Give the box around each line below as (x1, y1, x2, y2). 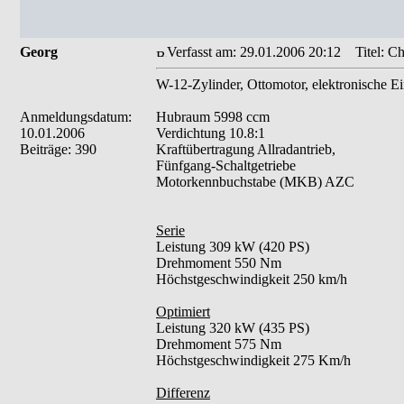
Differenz (156, 385, 210, 400)
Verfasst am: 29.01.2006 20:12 (167, 44, 341, 60)
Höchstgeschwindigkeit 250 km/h (156, 271, 347, 287)
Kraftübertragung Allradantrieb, (156, 142, 335, 157)
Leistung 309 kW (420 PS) (156, 239, 309, 254)
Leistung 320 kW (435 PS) (156, 320, 309, 335)
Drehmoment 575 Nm (156, 336, 281, 352)
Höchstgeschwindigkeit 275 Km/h (156, 353, 351, 368)
